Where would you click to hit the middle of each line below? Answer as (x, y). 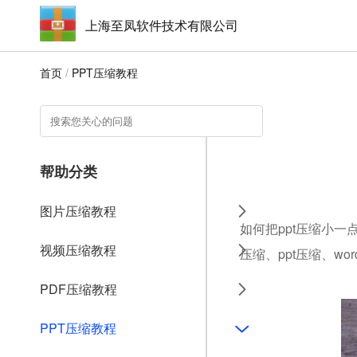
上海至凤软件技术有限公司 (162, 25)
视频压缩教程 (78, 250)
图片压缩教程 (78, 211)
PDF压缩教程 (78, 289)
